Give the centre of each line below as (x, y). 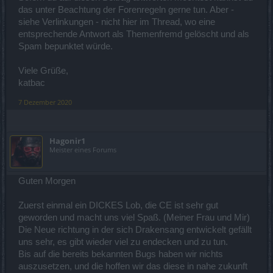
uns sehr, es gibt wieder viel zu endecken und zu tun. (123, 242)
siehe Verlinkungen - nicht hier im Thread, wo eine (117, 22)
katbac (32, 83)
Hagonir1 (67, 140)
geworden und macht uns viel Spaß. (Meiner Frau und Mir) (134, 217)
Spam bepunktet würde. (66, 46)
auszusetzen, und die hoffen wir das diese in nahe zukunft (133, 266)
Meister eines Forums (83, 149)
